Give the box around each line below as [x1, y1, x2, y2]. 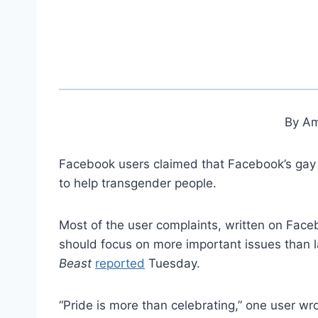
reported [95, 256, 145, 270]
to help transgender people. [59, 175, 216, 190]
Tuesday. [145, 256, 200, 270]
